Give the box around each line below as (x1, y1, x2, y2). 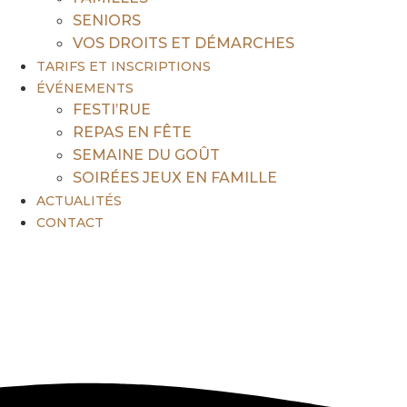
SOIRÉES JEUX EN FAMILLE (73, 168, 277, 186)
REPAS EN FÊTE (73, 123, 192, 141)
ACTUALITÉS (36, 192, 122, 209)
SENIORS (73, 11, 141, 29)
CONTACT (36, 213, 104, 231)
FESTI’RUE (73, 100, 151, 118)
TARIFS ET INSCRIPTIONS (36, 57, 211, 74)
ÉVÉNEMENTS (36, 79, 134, 96)
